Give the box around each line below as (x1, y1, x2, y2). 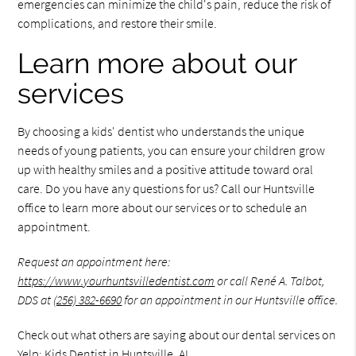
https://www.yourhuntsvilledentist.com (17, 273, 215, 288)
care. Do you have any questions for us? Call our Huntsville (17, 180, 315, 196)
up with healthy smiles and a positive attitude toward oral (17, 161, 314, 177)
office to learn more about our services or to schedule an (17, 199, 308, 215)
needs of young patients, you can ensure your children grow (17, 142, 326, 158)
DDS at (17, 292, 54, 308)
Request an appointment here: (17, 253, 171, 269)
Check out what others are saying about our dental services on (17, 327, 337, 342)
